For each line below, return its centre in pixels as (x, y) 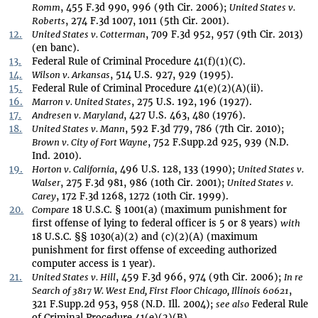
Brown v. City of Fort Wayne (90, 142)
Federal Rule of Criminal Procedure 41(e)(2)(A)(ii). (148, 88)
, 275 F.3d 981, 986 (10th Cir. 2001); (144, 182)
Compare (51, 209)
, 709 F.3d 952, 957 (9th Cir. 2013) (225, 34)
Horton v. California (73, 169)
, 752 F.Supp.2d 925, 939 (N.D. (219, 142)
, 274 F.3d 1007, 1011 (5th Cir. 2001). (148, 21)
